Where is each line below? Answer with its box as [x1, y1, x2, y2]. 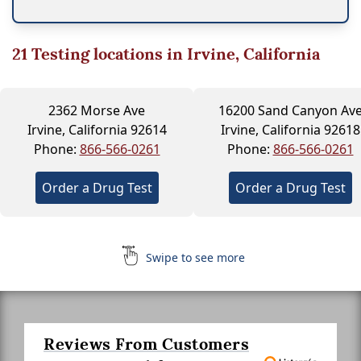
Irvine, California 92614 [27, 121, 167, 139]
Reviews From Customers [44, 334, 249, 355]
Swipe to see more [142, 249, 245, 265]
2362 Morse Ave [48, 102, 145, 119]
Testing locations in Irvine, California [27, 44, 320, 64]
